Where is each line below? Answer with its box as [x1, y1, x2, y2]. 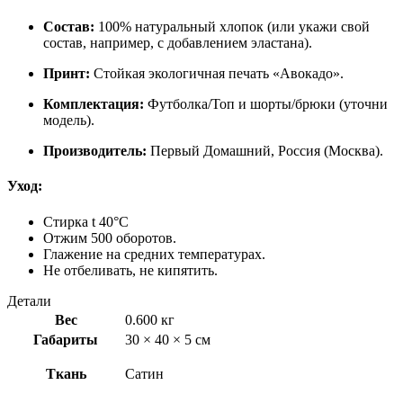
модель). [43, 112, 94, 129]
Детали [7, 292, 51, 309]
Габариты [33, 331, 98, 347]
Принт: [43, 66, 90, 82]
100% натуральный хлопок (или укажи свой [94, 19, 370, 35]
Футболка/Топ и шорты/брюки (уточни [144, 96, 388, 112]
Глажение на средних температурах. [43, 246, 265, 262]
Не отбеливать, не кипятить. [43, 262, 218, 278]
